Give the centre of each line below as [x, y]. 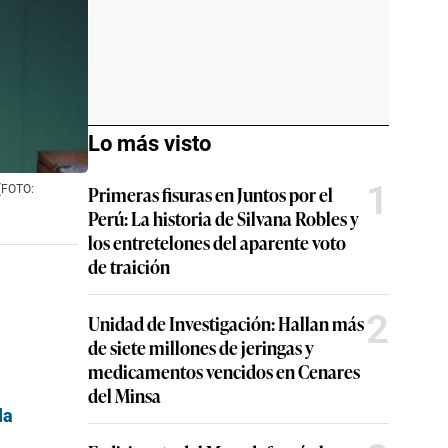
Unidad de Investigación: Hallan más [226, 323]
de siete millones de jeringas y [201, 347]
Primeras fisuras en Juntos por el [210, 194]
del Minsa [124, 395]
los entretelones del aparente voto [217, 242]
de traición [129, 266]
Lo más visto [149, 143]
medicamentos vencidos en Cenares [224, 371]
